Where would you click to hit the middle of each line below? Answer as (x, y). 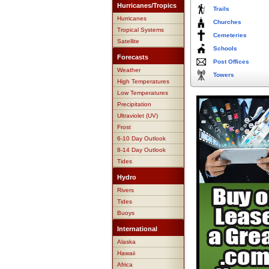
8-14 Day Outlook (141, 150)
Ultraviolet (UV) (138, 116)
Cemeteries (230, 35)
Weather (129, 70)
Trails (221, 9)
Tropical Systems (141, 30)
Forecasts (133, 57)
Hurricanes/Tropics (147, 5)
